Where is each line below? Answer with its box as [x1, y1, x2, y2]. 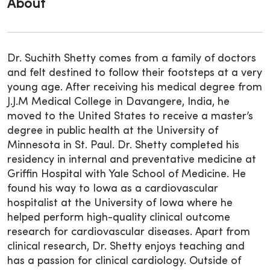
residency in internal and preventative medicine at [7, 154, 256, 165]
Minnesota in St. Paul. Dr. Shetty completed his [7, 140, 239, 151]
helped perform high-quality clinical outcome [7, 212, 230, 223]
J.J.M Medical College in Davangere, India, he [7, 96, 230, 107]
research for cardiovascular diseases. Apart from [7, 227, 250, 237]
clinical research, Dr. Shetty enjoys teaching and [7, 241, 245, 252]
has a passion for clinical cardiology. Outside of [7, 256, 241, 266]
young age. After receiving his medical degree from [7, 82, 262, 93]
